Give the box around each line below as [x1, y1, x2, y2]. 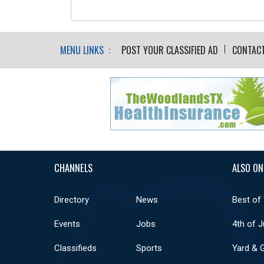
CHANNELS [54, 160, 93, 175]
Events [54, 218, 80, 229]
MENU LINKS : [60, 42, 110, 57]
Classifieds [54, 242, 97, 253]
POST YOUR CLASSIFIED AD [121, 42, 218, 57]
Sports [136, 242, 162, 253]
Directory [54, 194, 89, 205]
